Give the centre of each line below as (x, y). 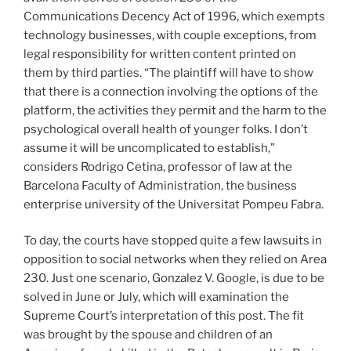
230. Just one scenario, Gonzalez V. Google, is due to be (174, 279)
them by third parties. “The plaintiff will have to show (168, 72)
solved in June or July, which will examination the (156, 297)
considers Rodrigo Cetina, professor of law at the (158, 166)
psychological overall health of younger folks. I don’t (166, 129)
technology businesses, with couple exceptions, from (170, 35)
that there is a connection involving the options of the (171, 91)
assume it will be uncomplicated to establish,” (149, 148)
